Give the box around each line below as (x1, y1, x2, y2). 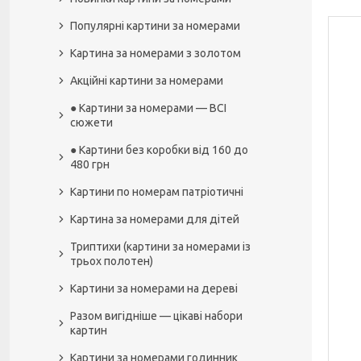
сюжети (70, 116, 113, 129)
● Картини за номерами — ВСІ (70, 102, 226, 114)
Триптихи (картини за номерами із (70, 240, 251, 253)
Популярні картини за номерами (70, 19, 240, 32)
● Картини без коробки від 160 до (70, 143, 248, 156)
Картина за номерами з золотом (70, 47, 241, 60)
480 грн (70, 158, 110, 171)
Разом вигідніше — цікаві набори (70, 309, 243, 322)
